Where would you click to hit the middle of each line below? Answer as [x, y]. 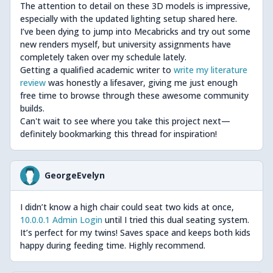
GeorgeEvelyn [75, 175]
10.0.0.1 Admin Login [61, 220]
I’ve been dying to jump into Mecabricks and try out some [135, 31]
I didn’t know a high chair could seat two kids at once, [127, 207]
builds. [32, 108]
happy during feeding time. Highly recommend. [113, 245]
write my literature [211, 70]
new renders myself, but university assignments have [126, 44]
